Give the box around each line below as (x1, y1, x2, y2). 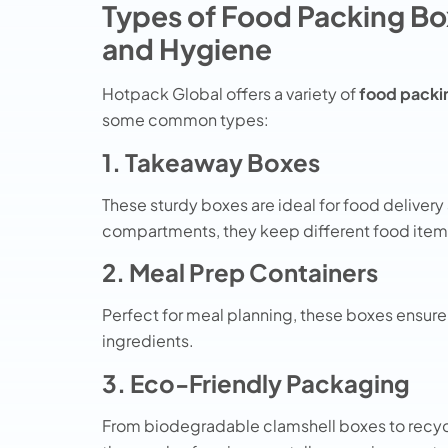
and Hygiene (102, 31, 272, 67)
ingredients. (102, 330, 194, 352)
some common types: (102, 109, 269, 131)
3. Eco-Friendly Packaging (102, 367, 410, 398)
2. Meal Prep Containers (102, 257, 378, 288)
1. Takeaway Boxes (102, 146, 320, 177)
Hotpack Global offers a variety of (102, 83, 359, 105)
